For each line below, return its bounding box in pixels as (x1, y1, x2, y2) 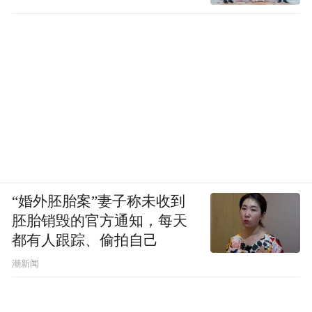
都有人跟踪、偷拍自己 (12, 232, 159, 248)
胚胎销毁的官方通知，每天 (12, 212, 188, 228)
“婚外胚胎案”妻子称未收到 (12, 193, 186, 209)
